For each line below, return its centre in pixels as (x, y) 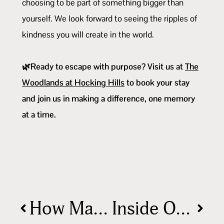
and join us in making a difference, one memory (108, 98)
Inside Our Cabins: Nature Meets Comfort (183, 208)
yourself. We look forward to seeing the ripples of (109, 18)
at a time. (39, 114)
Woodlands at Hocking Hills (73, 82)
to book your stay (157, 82)
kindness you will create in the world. (88, 34)
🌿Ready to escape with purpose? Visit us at (103, 66)
